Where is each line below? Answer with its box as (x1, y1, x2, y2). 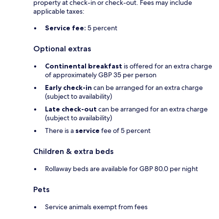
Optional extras (33, 44, 91, 53)
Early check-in (45, 83, 92, 92)
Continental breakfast (45, 61, 122, 70)
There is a (45, 126, 75, 135)
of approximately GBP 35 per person (45, 70, 156, 79)
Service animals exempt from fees (45, 202, 148, 211)
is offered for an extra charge (122, 61, 212, 70)
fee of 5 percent (100, 126, 151, 135)
